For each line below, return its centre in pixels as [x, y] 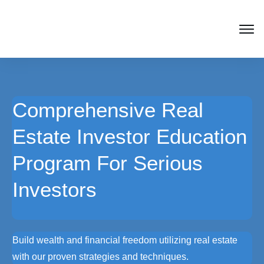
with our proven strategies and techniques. [100, 257]
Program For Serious [108, 163]
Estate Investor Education [130, 137]
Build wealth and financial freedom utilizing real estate [125, 240]
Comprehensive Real [108, 110]
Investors [55, 190]
